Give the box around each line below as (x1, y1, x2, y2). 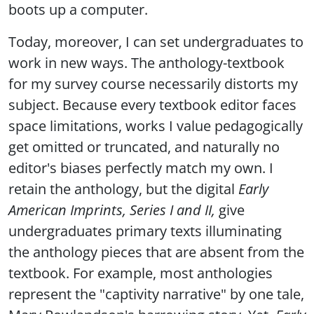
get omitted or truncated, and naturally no (8, 137, 280, 157)
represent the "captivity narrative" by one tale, (8, 284, 304, 304)
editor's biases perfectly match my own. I (8, 158, 273, 178)
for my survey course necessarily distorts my (8, 74, 298, 94)
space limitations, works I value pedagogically (8, 116, 303, 136)
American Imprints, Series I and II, (8, 200, 215, 220)
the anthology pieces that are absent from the (8, 242, 304, 262)
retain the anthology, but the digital (8, 179, 238, 199)
